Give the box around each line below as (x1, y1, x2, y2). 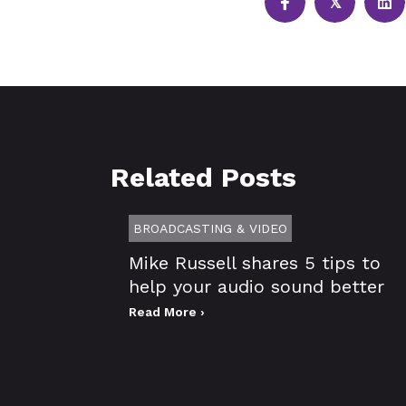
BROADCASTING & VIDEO (133, 220, 287, 236)
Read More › (129, 304, 205, 319)
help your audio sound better (129, 275, 384, 297)
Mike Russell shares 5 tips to (129, 251, 381, 274)
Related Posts (111, 160, 296, 193)
